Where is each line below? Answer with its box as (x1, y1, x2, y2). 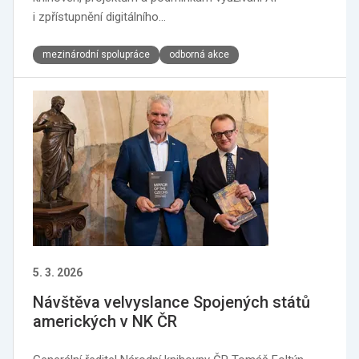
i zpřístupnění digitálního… (33, 10, 166, 24)
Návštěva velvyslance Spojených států (33, 292, 310, 312)
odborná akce (169, 49, 229, 60)
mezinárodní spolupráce (42, 49, 150, 60)
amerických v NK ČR (33, 312, 177, 331)
